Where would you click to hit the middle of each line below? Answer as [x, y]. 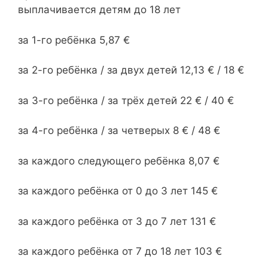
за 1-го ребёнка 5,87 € [74, 40]
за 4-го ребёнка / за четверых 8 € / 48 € [119, 130]
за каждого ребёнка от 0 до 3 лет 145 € [118, 191]
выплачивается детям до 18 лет [99, 10]
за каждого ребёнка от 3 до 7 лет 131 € [117, 221]
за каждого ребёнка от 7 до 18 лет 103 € [120, 251]
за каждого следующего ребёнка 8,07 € [119, 161]
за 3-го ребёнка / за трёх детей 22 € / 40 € [126, 100]
